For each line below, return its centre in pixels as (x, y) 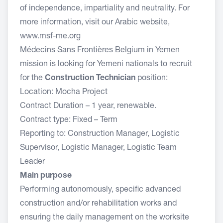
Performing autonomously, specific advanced (100, 190)
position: (153, 79)
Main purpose (46, 176)
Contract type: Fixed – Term (70, 120)
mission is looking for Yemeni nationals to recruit (106, 65)
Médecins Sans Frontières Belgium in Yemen (100, 51)
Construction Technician (91, 79)
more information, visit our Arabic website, (95, 23)
